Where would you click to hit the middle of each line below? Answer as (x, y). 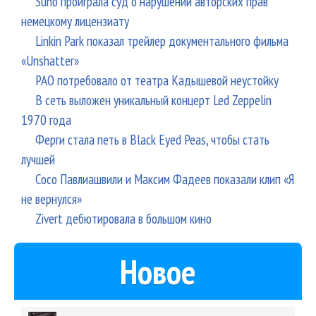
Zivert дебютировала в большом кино (123, 219)
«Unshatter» (50, 61)
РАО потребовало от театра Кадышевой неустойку (157, 80)
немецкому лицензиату (75, 21)
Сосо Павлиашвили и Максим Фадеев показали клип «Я (165, 179)
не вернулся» (51, 199)
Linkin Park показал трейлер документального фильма (162, 41)
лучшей (38, 159)
